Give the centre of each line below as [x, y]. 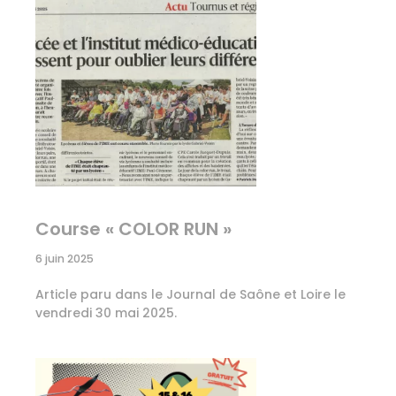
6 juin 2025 [65, 259]
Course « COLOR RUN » [133, 229]
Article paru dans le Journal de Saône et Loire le [190, 295]
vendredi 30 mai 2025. [106, 313]
